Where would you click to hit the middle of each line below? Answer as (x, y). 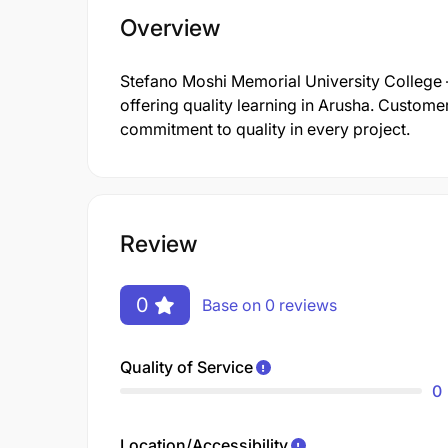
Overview (170, 28)
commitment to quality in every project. (265, 129)
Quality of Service (186, 366)
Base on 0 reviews (269, 304)
